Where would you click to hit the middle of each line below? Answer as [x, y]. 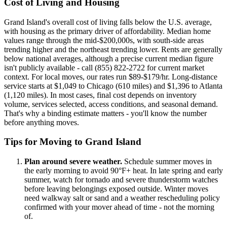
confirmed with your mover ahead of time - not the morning [119, 207]
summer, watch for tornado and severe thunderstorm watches [121, 179]
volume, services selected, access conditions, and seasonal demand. [111, 104]
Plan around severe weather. [73, 161]
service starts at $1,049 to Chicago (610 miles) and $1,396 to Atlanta [113, 86]
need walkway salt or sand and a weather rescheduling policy [122, 198]
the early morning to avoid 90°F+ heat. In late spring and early [124, 170]
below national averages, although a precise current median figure [109, 58]
